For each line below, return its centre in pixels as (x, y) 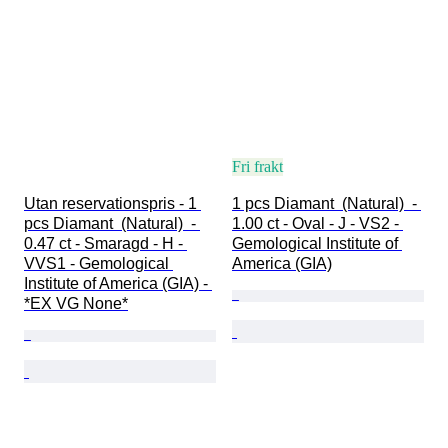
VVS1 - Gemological (98, 264)
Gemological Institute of (317, 244)
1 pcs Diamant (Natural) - (326, 204)
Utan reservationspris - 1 (112, 204)
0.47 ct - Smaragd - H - (105, 244)
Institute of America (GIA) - (118, 284)
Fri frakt (257, 167)
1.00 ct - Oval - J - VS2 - (317, 224)
